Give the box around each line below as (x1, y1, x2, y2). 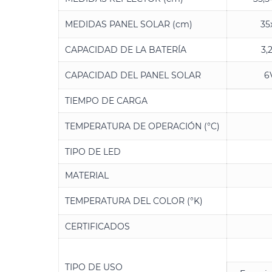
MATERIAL (65, 170, 109, 182)
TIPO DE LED (65, 146, 121, 158)
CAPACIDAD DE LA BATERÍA (65, 44, 186, 56)
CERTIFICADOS (65, 221, 130, 233)
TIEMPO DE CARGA (65, 95, 148, 107)
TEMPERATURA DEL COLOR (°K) (65, 195, 203, 207)
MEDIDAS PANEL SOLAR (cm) (65, 19, 192, 30)
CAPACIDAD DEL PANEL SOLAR (65, 70, 201, 81)
